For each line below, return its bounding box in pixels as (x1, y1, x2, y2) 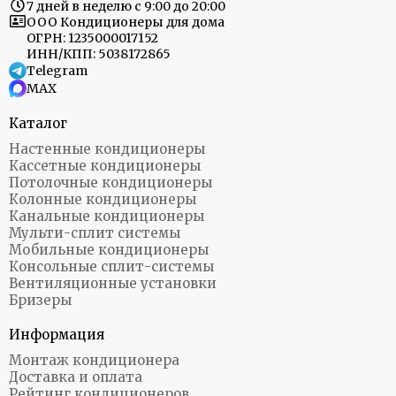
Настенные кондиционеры (9, 141, 205, 158)
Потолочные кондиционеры (9, 174, 212, 192)
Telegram (27, 63, 88, 80)
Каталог (9, 115, 67, 133)
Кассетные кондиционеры (9, 157, 201, 175)
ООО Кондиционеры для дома (27, 14, 225, 31)
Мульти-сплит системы (9, 225, 180, 242)
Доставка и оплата (9, 369, 142, 386)
